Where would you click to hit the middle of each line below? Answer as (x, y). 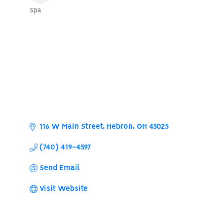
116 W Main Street (71, 127)
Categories (60, 18)
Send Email (59, 168)
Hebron (119, 127)
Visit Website (63, 189)
